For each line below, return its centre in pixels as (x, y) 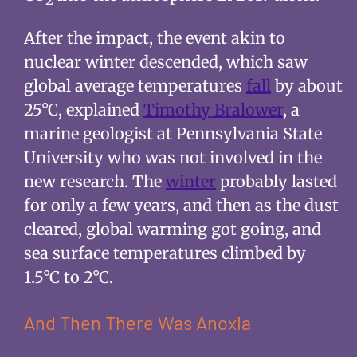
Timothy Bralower (213, 110)
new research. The (94, 182)
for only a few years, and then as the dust (181, 206)
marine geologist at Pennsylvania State (173, 134)
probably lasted (276, 182)
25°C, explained (83, 110)
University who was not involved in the (173, 158)
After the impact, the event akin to (154, 38)
